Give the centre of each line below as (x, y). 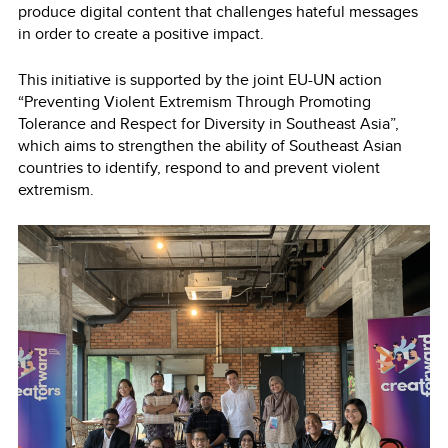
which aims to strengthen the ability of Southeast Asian (210, 146)
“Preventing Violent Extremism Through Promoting (194, 102)
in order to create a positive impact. (145, 34)
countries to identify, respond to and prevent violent (199, 168)
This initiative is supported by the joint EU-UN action (200, 80)
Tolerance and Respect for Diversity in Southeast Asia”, (208, 124)
